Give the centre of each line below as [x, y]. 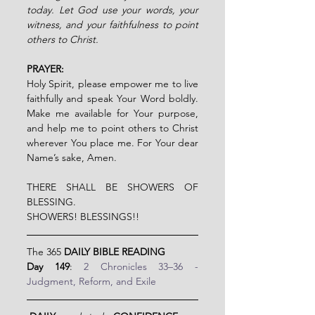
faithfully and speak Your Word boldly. [112, 98]
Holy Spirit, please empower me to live [112, 83]
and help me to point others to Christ [112, 128]
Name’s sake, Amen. [84, 157]
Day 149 [48, 266]
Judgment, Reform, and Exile [91, 281]
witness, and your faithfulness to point [112, 24]
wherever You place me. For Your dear [112, 142]
